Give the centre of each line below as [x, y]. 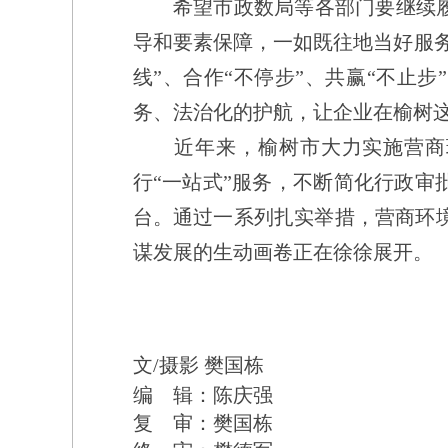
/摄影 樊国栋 [208, 365]
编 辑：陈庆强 [202, 395]
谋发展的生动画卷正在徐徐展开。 [282, 252]
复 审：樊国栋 [202, 423]
